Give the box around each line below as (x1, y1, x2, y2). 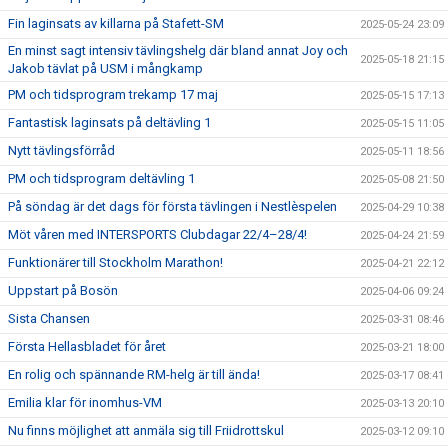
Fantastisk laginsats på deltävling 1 (8, 115, 211, 130)
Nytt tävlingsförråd (8, 143, 115, 158)
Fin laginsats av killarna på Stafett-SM (8, 16, 224, 31)
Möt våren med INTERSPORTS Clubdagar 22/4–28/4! (8, 227, 307, 242)
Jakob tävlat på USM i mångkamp (8, 61, 203, 76)
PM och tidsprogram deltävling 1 (8, 171, 195, 186)
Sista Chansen (8, 311, 90, 326)
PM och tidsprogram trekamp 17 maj (8, 87, 218, 102)
